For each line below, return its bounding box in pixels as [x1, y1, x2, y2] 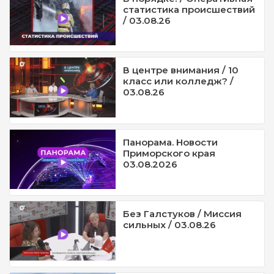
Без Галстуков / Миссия [123, 208, 242, 220]
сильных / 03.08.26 [123, 219, 217, 231]
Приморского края [123, 147, 216, 159]
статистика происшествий [123, 3, 256, 15]
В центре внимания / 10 [123, 64, 239, 76]
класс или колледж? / [123, 75, 234, 87]
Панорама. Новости [123, 136, 218, 148]
